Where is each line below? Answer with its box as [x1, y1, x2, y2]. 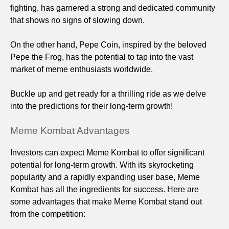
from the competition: [10, 209, 85, 218]
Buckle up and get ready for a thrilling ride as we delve [10, 89, 206, 98]
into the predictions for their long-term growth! [10, 101, 173, 110]
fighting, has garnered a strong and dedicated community [10, 3, 215, 12]
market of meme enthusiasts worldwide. [10, 64, 153, 74]
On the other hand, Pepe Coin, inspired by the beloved [10, 40, 207, 49]
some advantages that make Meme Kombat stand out [10, 197, 202, 206]
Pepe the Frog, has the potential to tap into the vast [10, 52, 193, 61]
